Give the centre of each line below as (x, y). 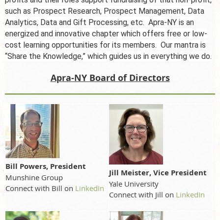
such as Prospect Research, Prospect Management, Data (105, 11)
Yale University (134, 184)
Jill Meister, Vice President (158, 173)
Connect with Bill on (40, 188)
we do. (200, 56)
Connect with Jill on (142, 195)
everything (169, 56)
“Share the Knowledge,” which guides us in (77, 56)
